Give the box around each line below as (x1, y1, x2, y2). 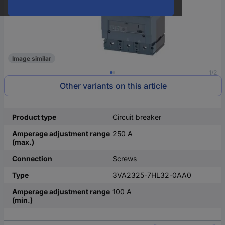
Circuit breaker (113, 113, 161, 121)
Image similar (12, 54, 51, 62)
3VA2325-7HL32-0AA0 (113, 171, 191, 179)
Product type (12, 113, 56, 121)
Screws (113, 154, 137, 163)
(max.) (12, 138, 34, 146)
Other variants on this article (59, 81, 167, 91)
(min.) (12, 196, 33, 204)
